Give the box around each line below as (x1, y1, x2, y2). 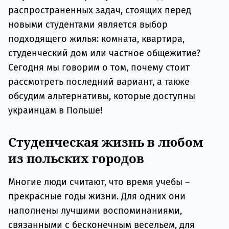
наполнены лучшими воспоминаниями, (8, 205, 182, 217)
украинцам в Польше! (8, 105, 102, 117)
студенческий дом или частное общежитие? (8, 48, 200, 59)
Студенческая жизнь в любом (8, 133, 203, 151)
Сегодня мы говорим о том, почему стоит (8, 62, 190, 74)
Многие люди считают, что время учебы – (8, 176, 190, 188)
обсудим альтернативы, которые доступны (8, 90, 195, 102)
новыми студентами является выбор (8, 19, 168, 31)
